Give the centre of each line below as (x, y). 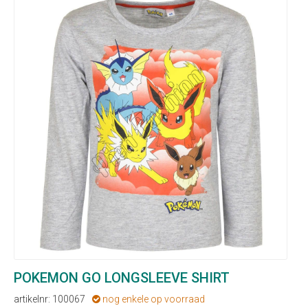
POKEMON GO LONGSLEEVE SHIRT (122, 278)
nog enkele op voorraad (153, 299)
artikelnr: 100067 (49, 299)
